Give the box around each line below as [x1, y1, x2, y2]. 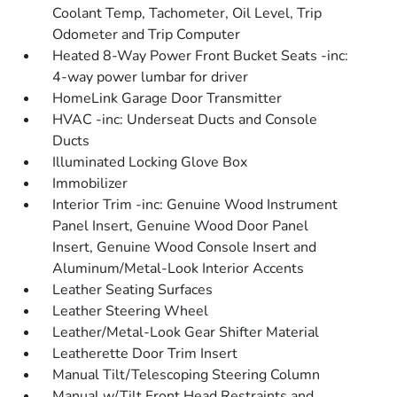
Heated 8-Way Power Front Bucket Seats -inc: [52, 46, 349, 66]
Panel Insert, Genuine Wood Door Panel [52, 216, 309, 236]
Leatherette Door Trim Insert [52, 344, 238, 363]
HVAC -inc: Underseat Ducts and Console [52, 110, 318, 129]
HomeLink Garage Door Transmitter [52, 89, 283, 108]
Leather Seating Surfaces [52, 280, 214, 300]
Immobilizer [52, 174, 128, 193]
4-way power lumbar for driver [52, 67, 249, 87]
